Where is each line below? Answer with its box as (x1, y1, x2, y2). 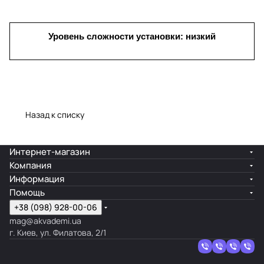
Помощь (9, 186, 45, 199)
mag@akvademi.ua (9, 215, 81, 226)
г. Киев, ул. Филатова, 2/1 (9, 227, 106, 238)
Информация (9, 173, 64, 185)
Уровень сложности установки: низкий (48, 31, 216, 41)
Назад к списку (25, 108, 84, 120)
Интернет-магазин (9, 146, 90, 158)
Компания (9, 159, 51, 171)
